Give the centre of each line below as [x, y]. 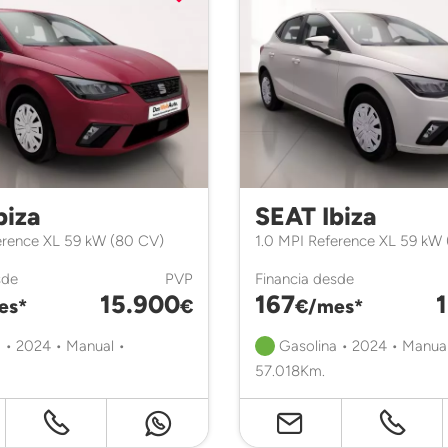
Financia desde [304, 278]
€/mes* [329, 306]
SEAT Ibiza [316, 216]
